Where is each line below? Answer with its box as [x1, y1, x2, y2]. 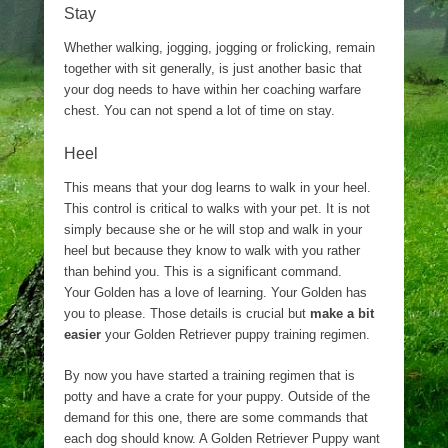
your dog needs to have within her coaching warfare [64, 82, 361, 97]
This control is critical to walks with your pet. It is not [64, 201, 370, 216]
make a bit [310, 306, 374, 321]
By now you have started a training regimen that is [64, 368, 355, 383]
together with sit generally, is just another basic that [64, 61, 362, 76]
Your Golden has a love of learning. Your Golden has [64, 285, 367, 300]
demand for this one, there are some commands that [64, 410, 368, 425]
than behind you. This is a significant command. [64, 264, 342, 279]
